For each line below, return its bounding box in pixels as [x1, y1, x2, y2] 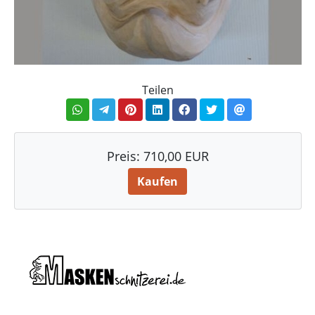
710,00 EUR [143, 148, 209, 165]
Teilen [141, 82, 174, 98]
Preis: [106, 148, 143, 165]
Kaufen [137, 174, 178, 189]
